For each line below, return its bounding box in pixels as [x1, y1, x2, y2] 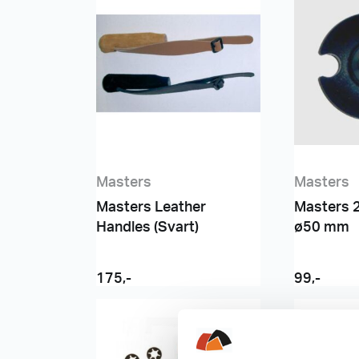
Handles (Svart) [96, 220, 199, 235]
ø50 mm [293, 220, 349, 235]
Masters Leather [96, 200, 206, 215]
